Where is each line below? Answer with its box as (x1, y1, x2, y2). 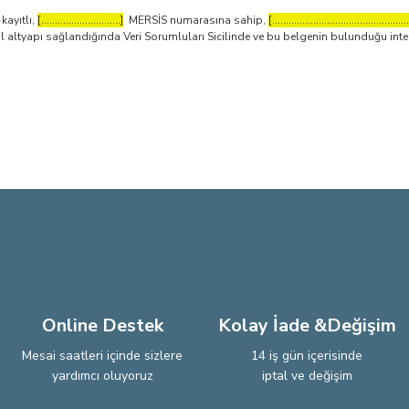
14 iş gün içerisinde (251, 347, 362, 364)
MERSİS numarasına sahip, (123, 13, 268, 27)
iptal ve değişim (261, 367, 352, 384)
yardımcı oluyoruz (51, 367, 153, 384)
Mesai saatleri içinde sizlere (22, 347, 183, 364)
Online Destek (41, 313, 163, 338)
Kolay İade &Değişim (217, 313, 396, 338)
